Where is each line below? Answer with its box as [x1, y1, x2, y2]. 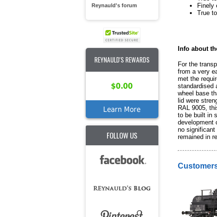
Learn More [103, 105, 140, 113]
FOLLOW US [106, 130, 138, 140]
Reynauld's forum [91, 2, 137, 9]
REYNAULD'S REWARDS [94, 55, 150, 64]
